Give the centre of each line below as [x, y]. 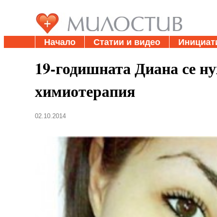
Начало [60, 42]
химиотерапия [85, 91]
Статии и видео [127, 42]
